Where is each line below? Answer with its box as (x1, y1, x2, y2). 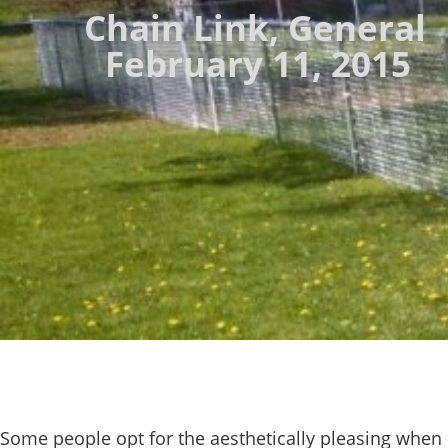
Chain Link (84, 4, 270, 52)
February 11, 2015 (104, 40, 411, 88)
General (288, 4, 427, 52)
